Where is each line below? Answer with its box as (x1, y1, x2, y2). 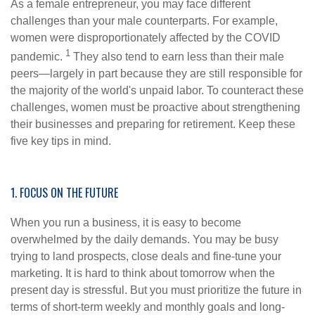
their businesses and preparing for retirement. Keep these (11, 118, 295, 131)
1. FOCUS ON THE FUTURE (11, 184, 118, 202)
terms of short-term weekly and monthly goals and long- (11, 301, 285, 314)
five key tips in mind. (11, 135, 111, 148)
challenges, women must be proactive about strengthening (11, 101, 300, 114)
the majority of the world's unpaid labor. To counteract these (11, 84, 304, 97)
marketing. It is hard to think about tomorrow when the (11, 267, 275, 280)
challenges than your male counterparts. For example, (11, 15, 278, 27)
